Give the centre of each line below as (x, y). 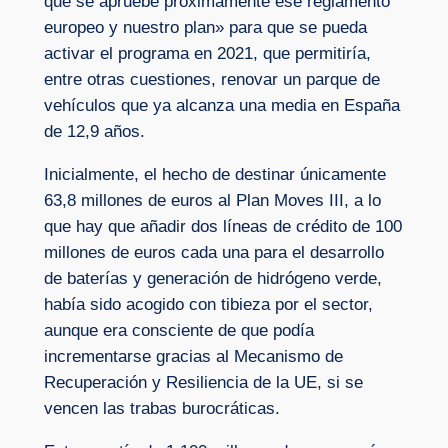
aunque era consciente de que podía (178, 330)
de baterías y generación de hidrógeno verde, (212, 278)
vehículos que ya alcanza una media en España (221, 106)
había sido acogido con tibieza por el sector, (208, 304)
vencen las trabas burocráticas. (161, 408)
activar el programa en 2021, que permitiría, (207, 54)
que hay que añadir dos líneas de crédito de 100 (222, 226)
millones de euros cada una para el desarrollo (213, 252)
